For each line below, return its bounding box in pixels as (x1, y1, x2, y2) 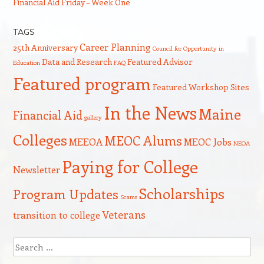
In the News (103, 101, 197, 124)
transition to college (12, 209, 100, 221)
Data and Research (41, 56, 112, 67)
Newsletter (12, 163, 60, 176)
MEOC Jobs (183, 136, 232, 148)
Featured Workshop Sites (152, 81, 249, 93)
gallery (84, 113, 102, 121)
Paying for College (61, 155, 198, 177)
